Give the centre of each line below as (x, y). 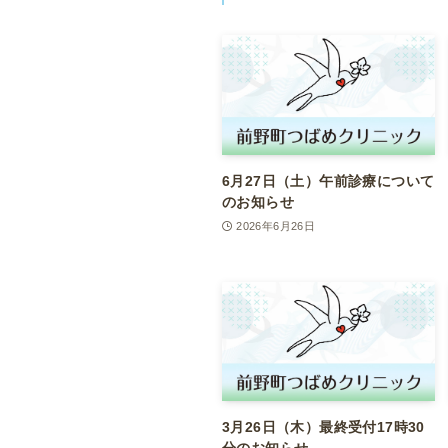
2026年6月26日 (276, 225)
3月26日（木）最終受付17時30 (323, 427)
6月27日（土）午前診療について (328, 180)
